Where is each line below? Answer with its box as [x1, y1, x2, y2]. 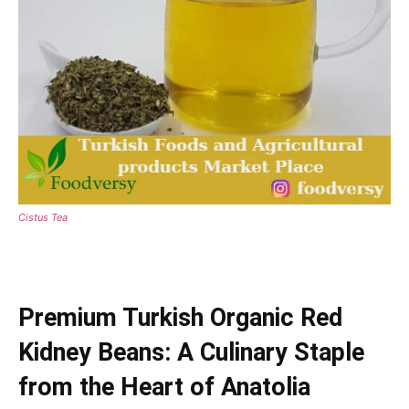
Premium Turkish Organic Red [18, 302, 342, 332]
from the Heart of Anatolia [18, 372, 310, 402]
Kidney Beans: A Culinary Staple [18, 337, 364, 367]
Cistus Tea [18, 210, 68, 224]
